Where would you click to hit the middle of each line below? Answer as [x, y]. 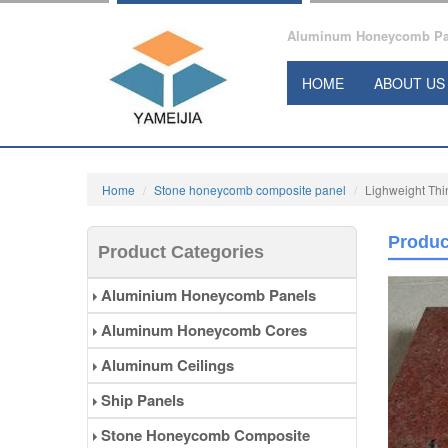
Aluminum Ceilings [165, 365]
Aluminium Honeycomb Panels [206, 295]
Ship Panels [140, 400]
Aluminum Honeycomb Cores [202, 330]
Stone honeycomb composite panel [250, 190]
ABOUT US [409, 83]
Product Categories [181, 252]
